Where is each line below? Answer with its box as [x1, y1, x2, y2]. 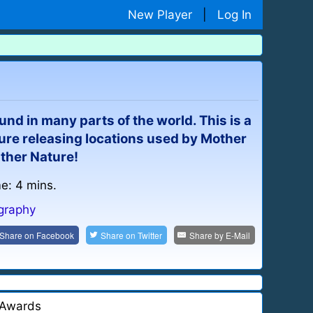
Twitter [138, 228, 163, 241]
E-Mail [225, 228, 250, 241]
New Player [128, 7, 192, 22]
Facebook [36, 228, 74, 241]
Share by [189, 228, 226, 241]
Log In [217, 7, 252, 22]
